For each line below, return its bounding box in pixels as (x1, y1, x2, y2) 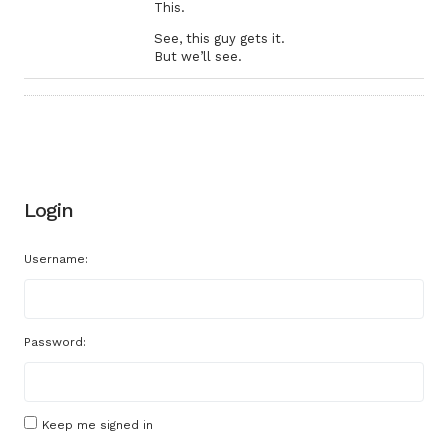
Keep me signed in (42, 418, 153, 432)
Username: (24, 252, 88, 266)
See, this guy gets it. (154, 31, 285, 46)
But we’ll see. (154, 49, 242, 64)
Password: (24, 335, 86, 349)
